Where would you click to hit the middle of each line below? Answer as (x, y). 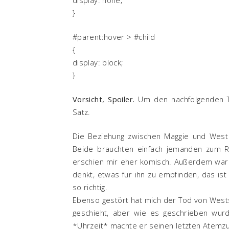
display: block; (98, 62)
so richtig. (90, 187)
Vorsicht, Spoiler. (104, 99)
